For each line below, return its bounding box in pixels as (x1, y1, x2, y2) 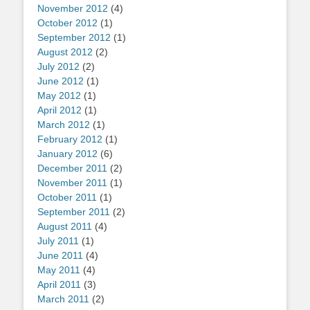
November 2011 (37, 177, 107, 189)
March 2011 (37, 293, 89, 305)
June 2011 (37, 250, 83, 262)
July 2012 (37, 61, 80, 73)
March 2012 (37, 119, 90, 131)
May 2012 (37, 90, 81, 102)
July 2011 (37, 235, 79, 247)
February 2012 (37, 134, 102, 145)
